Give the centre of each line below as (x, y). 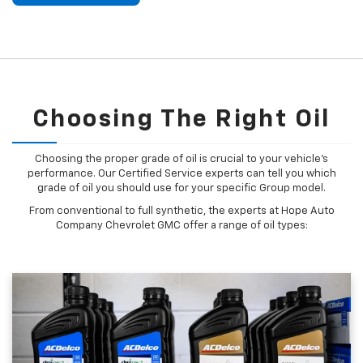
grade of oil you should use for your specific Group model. (181, 189)
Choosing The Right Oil (181, 120)
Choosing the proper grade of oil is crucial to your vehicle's (181, 160)
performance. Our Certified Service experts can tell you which (181, 174)
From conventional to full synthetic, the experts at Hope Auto (181, 211)
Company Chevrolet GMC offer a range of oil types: (181, 226)
